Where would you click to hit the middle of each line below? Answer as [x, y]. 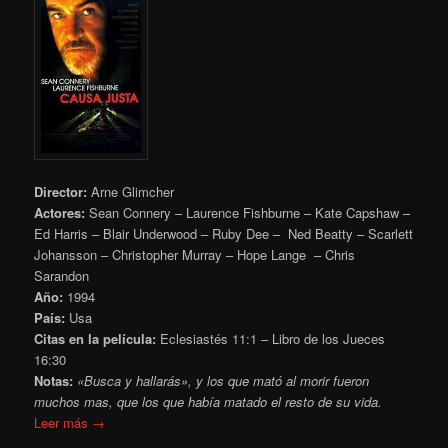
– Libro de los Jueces [323, 339]
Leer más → [70, 423]
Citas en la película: [95, 339]
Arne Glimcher [131, 192]
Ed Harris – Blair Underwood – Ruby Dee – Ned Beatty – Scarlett [224, 234]
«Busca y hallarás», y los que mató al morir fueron [223, 381]
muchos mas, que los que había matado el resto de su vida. [208, 402]
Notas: [56, 381]
